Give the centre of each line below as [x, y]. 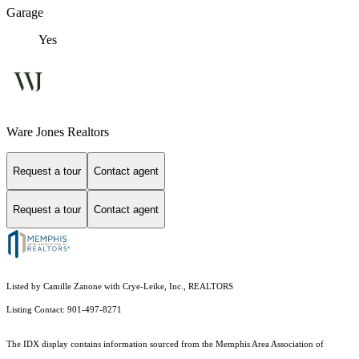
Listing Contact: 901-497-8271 [65, 309]
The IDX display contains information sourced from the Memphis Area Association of [165, 344]
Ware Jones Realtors [58, 131]
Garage [25, 13]
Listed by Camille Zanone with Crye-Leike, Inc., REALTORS [120, 286]
